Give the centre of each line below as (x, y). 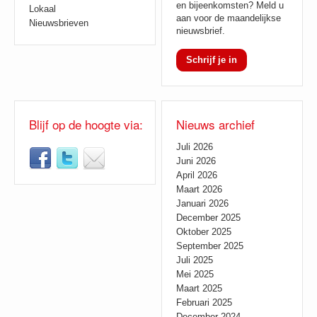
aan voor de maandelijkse (229, 18)
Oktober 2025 (204, 232)
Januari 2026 (203, 203)
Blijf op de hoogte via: (86, 124)
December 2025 (209, 218)
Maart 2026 (200, 189)
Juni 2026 (196, 161)
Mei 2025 (195, 274)
